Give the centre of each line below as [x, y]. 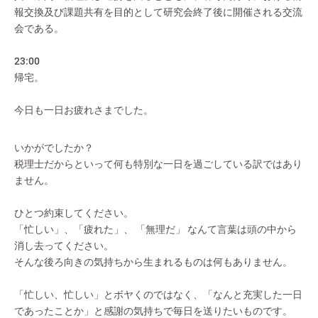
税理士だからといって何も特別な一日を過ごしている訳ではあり [158, 164]
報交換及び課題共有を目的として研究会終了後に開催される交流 [158, 12]
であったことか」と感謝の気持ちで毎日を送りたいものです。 [153, 311]
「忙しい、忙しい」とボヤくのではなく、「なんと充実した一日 [158, 295]
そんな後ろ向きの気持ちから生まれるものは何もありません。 [153, 262]
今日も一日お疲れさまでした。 [84, 110]
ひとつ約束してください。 [74, 213]
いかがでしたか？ [54, 148]
